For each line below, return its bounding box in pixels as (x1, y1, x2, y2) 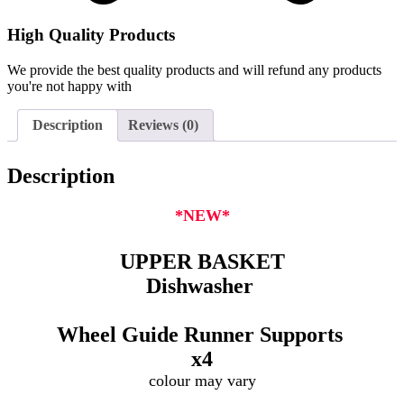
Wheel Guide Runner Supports (56, 323, 348, 347)
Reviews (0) (128, 116, 198, 133)
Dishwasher (145, 274, 259, 298)
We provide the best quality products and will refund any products (7, 61, 381, 78)
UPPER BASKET (119, 250, 285, 274)
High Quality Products (7, 24, 175, 44)
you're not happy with (7, 78, 132, 94)
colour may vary (148, 372, 256, 390)
